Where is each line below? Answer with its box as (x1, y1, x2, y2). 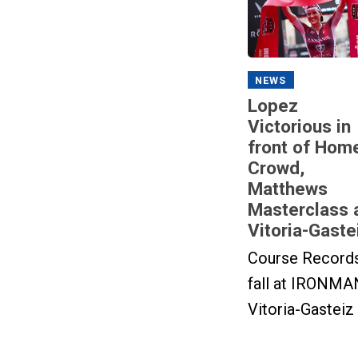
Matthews (247, 177, 328, 199)
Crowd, (247, 157, 304, 178)
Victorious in (247, 115, 351, 137)
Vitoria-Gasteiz (247, 299, 354, 319)
